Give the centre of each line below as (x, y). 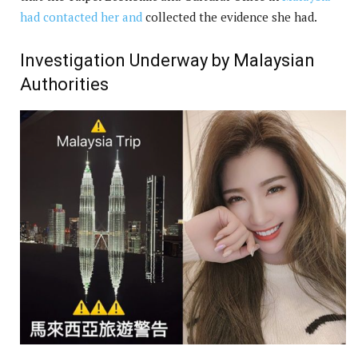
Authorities (64, 84)
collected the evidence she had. (230, 16)
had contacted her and (81, 16)
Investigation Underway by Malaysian (167, 60)
